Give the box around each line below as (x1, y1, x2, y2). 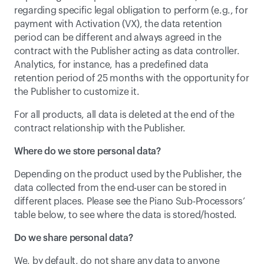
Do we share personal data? (14, 233, 133, 243)
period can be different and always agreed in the (14, 33, 222, 42)
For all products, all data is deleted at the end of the (14, 110, 235, 120)
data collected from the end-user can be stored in (14, 183, 227, 193)
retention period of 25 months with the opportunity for (14, 74, 249, 83)
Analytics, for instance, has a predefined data (14, 60, 209, 70)
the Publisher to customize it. (14, 87, 140, 97)
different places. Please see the (14, 197, 150, 206)
